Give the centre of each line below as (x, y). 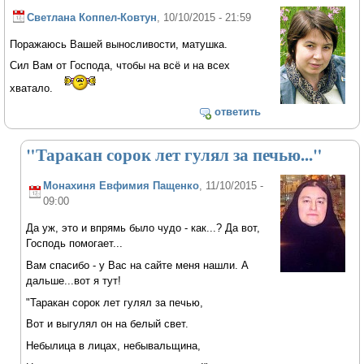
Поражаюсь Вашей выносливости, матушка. (119, 44)
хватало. (35, 89)
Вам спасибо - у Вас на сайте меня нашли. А (138, 265)
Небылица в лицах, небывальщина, (114, 346)
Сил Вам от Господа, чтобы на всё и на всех (120, 66)
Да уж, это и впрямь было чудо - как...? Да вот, (143, 228)
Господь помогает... (75, 244)
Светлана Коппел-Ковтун (92, 17)
